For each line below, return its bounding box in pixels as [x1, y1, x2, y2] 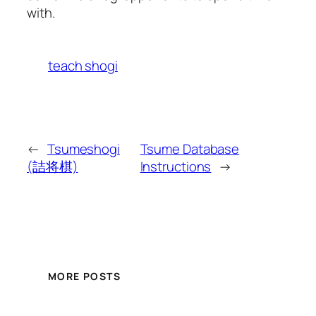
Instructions [140, 157, 212, 176]
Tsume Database [140, 139, 240, 158]
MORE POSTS [48, 269, 121, 284]
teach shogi [48, 56, 118, 75]
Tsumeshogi [47, 139, 120, 158]
